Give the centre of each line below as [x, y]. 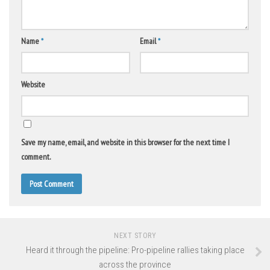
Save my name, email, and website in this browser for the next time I [125, 143]
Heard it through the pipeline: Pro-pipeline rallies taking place [135, 250]
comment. [36, 157]
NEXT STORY [135, 236]
